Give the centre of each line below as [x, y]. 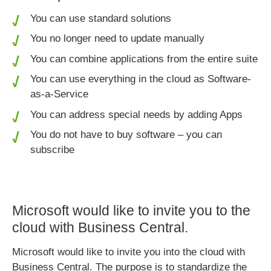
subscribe [53, 150]
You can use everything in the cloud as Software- [141, 79]
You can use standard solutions [101, 18]
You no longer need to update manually [118, 39]
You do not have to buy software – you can [126, 135]
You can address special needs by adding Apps [137, 114]
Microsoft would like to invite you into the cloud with [129, 252]
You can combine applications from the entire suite [144, 59]
